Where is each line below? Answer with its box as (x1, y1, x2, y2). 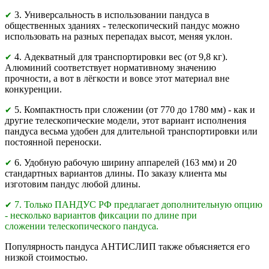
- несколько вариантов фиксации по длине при (5, 210, 197, 221)
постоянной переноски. (5, 137, 101, 148)
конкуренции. (5, 84, 62, 95)
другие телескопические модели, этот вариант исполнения (5, 115, 246, 126)
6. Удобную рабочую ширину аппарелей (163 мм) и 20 (14, 157, 237, 168)
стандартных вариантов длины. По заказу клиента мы (5, 168, 227, 179)
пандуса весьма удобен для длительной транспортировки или (5, 126, 258, 137)
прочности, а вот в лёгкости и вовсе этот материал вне (5, 73, 229, 84)
